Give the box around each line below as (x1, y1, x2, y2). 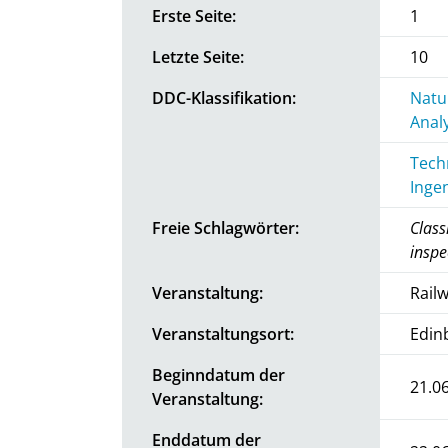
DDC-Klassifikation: (152, 86, 296, 109)
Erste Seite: (152, 4, 236, 27)
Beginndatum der (152, 363, 285, 386)
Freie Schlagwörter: (152, 216, 299, 239)
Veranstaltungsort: (152, 322, 294, 345)
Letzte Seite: (152, 45, 244, 68)
